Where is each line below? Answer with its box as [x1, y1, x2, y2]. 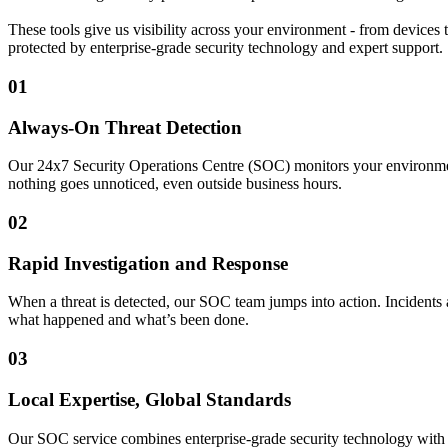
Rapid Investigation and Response [8, 252, 288, 274]
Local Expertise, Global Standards [8, 388, 291, 410]
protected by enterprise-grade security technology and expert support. [8, 39, 443, 57]
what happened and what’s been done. [8, 311, 249, 329]
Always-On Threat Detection [8, 116, 242, 138]
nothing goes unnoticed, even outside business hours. [8, 175, 342, 193]
